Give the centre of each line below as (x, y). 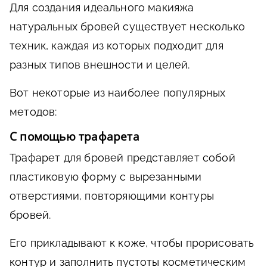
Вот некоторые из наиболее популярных (118, 93)
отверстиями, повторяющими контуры (112, 196)
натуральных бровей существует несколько (128, 27)
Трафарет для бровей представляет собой (122, 158)
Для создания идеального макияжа (102, 8)
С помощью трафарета (74, 137)
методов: (33, 112)
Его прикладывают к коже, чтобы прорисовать (132, 243)
